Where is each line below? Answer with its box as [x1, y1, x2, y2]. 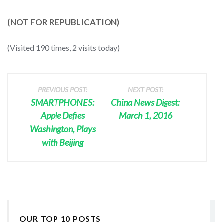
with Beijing [42, 136, 84, 148]
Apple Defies [40, 110, 85, 121]
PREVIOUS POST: [38, 85, 88, 94]
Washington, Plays [29, 123, 96, 134]
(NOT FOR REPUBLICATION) [7, 16, 119, 27]
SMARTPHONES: [31, 96, 95, 108]
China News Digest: [111, 96, 180, 108]
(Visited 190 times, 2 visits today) [7, 42, 120, 52]
